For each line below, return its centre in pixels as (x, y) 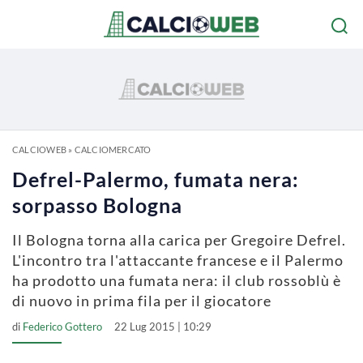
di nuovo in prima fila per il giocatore (142, 301)
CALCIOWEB (39, 149)
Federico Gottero (62, 327)
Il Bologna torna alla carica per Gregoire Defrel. (179, 240)
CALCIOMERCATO (113, 149)
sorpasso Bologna (97, 205)
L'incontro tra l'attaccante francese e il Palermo (178, 260)
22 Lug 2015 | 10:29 (163, 327)
